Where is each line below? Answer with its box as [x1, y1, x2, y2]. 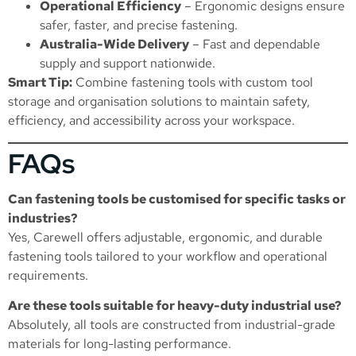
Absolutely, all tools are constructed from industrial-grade [8, 316, 335, 334]
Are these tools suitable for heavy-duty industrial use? [8, 297, 342, 315]
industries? [8, 209, 78, 226]
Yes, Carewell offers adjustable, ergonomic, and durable [8, 228, 323, 246]
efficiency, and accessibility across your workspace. [8, 112, 295, 130]
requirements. [8, 266, 88, 284]
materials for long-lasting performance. [8, 335, 231, 353]
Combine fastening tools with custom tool [72, 74, 313, 91]
